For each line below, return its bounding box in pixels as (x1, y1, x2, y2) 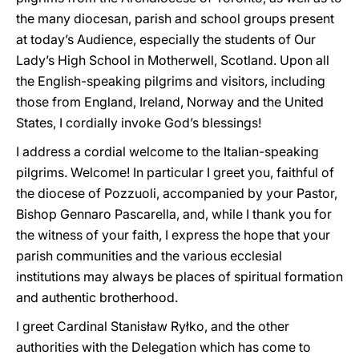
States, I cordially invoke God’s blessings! (16, 115, 261, 131)
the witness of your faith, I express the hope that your (16, 227, 330, 243)
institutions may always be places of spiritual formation (16, 268, 343, 284)
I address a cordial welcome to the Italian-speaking (16, 143, 319, 159)
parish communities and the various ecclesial (16, 248, 282, 264)
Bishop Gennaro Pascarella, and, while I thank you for (16, 206, 332, 222)
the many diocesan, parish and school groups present (16, 10, 334, 26)
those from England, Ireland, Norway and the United (16, 94, 324, 110)
